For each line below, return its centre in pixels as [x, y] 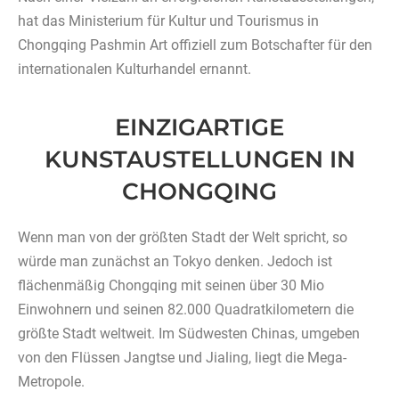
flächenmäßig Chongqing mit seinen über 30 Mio [171, 286]
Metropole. [51, 382]
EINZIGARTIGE [199, 128]
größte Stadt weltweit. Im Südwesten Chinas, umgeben [189, 334]
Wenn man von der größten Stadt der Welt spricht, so [183, 238]
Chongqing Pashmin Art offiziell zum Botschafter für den [195, 45]
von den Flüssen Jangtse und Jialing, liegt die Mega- [182, 358]
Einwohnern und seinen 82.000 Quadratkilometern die [186, 310]
